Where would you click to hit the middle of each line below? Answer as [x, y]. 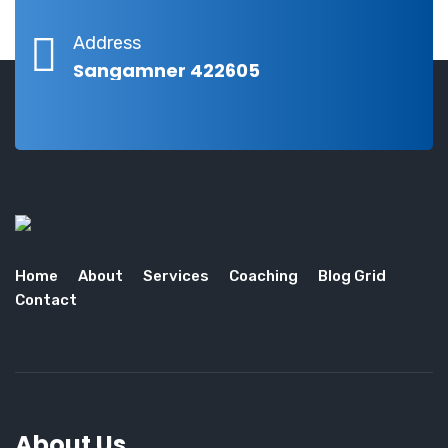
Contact [46, 300]
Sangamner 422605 [166, 70]
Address [107, 43]
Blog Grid [352, 276]
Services [176, 276]
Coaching [263, 276]
